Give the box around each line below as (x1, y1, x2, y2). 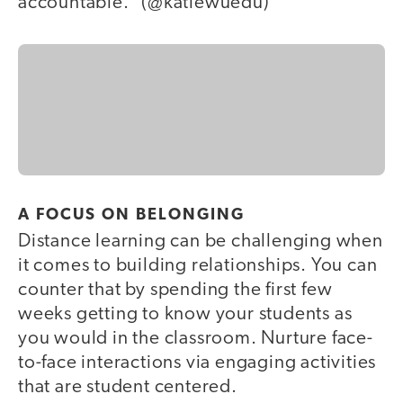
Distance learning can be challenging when (18, 231, 383, 251)
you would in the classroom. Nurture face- (18, 328, 373, 348)
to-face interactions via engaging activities (18, 353, 377, 372)
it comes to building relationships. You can (18, 255, 378, 275)
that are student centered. (18, 377, 237, 397)
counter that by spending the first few (18, 280, 333, 300)
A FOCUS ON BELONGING (18, 206, 245, 224)
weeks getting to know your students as (18, 304, 353, 324)
